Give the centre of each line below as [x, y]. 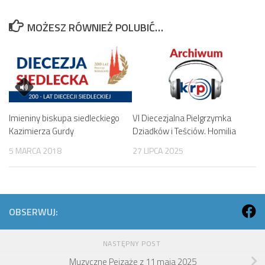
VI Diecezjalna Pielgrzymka [182, 118]
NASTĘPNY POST [132, 243]
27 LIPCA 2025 [158, 150]
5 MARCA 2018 [35, 150]
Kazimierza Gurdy [41, 131]
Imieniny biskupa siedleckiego [64, 118]
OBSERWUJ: [33, 211]
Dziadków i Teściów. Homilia [184, 131]
